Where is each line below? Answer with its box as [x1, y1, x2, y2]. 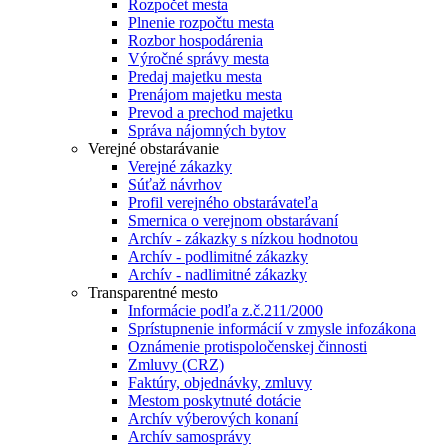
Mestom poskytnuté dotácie [128, 392, 301, 409]
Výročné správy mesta [128, 50, 269, 67]
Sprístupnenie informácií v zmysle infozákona [128, 320, 416, 337]
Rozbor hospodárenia [128, 32, 263, 49]
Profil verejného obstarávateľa [128, 194, 318, 211]
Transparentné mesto [88, 284, 218, 301]
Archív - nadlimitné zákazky [128, 266, 307, 283]
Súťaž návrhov [128, 176, 222, 193]
